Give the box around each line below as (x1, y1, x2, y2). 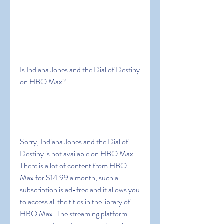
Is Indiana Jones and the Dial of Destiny (20, 64, 140, 75)
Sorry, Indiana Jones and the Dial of (20, 136, 128, 147)
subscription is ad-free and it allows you (20, 184, 140, 195)
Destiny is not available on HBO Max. (20, 148, 135, 159)
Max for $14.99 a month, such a (20, 172, 118, 183)
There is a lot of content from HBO (20, 160, 127, 171)
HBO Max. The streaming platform (20, 208, 127, 219)
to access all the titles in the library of (20, 196, 130, 207)
